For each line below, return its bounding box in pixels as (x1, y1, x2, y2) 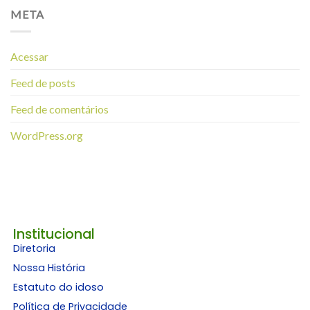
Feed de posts (10, 75, 75, 89)
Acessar (10, 49, 48, 63)
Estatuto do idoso (12, 280, 104, 295)
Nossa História (12, 261, 85, 275)
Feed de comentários (10, 102, 109, 116)
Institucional (12, 225, 95, 244)
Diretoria (12, 241, 55, 256)
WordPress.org (10, 128, 83, 142)
